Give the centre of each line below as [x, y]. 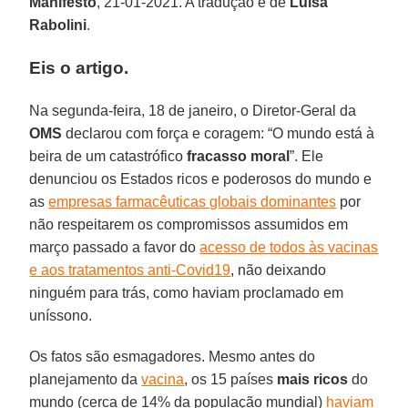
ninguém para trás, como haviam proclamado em [187, 292]
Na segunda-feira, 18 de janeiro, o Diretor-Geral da [193, 110]
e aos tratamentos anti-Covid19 [130, 270]
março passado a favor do [115, 247]
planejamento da [86, 379]
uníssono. [61, 315]
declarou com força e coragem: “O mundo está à [219, 133]
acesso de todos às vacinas [289, 247]
